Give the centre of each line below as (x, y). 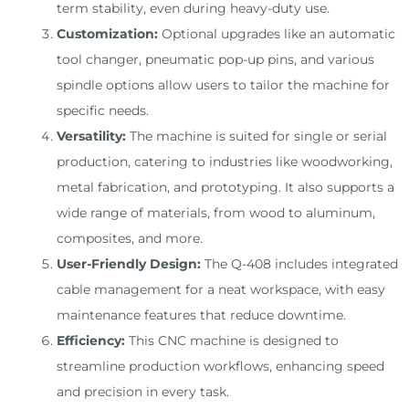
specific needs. (103, 111)
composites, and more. (130, 239)
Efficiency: (91, 341)
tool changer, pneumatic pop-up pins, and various (215, 60)
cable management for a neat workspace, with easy (221, 290)
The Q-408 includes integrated (299, 264)
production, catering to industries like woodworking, (225, 162)
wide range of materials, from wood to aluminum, (216, 213)
